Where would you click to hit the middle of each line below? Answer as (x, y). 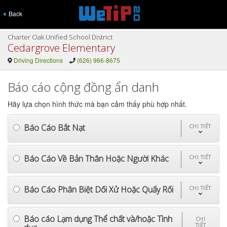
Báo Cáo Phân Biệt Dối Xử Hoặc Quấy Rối (99, 189)
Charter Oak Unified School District (60, 37)
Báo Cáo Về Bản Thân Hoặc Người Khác (96, 158)
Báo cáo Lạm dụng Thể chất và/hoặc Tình (98, 219)
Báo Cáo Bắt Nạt (54, 127)
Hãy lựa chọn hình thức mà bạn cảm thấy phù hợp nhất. (97, 104)
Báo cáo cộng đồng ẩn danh (83, 87)
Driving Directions (38, 60)
